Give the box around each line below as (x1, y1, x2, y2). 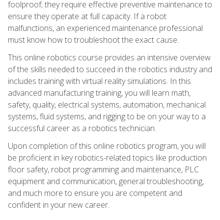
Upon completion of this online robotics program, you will (8, 140, 206, 151)
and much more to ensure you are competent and (8, 187, 182, 198)
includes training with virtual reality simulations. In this (8, 75, 191, 86)
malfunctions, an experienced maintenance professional (8, 22, 203, 33)
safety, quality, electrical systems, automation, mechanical (8, 99, 206, 110)
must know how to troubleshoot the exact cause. (8, 34, 179, 45)
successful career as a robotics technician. (8, 122, 156, 134)
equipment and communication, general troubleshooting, (8, 175, 204, 187)
